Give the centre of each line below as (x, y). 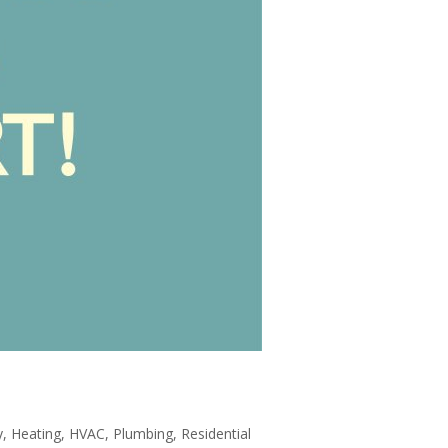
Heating (35, 433)
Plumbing (142, 433)
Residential (215, 433)
